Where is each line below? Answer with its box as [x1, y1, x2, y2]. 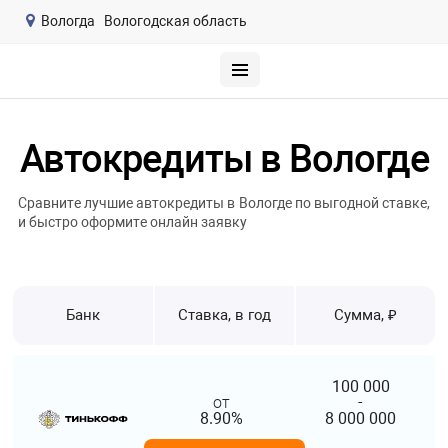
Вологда [40, 13, 95, 29]
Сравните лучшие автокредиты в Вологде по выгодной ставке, [17, 194, 431, 211]
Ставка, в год [177, 305, 271, 324]
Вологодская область [103, 13, 247, 29]
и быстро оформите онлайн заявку [17, 213, 247, 230]
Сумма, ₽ [333, 305, 397, 324]
